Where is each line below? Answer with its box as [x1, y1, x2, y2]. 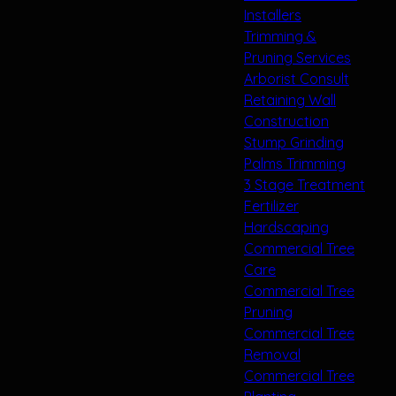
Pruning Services [244, 48, 351, 66]
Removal [244, 345, 301, 363]
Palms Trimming [244, 154, 346, 172]
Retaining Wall [244, 90, 336, 109]
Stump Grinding [244, 133, 344, 151]
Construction [244, 111, 329, 130]
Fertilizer [244, 196, 299, 215]
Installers [244, 5, 301, 24]
